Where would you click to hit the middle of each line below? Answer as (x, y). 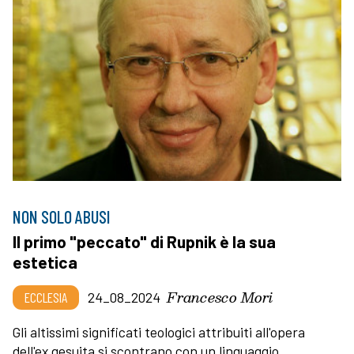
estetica (45, 262)
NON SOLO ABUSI (62, 216)
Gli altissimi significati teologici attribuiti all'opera (159, 331)
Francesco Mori (220, 296)
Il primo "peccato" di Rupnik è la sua (144, 241)
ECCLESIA (46, 297)
